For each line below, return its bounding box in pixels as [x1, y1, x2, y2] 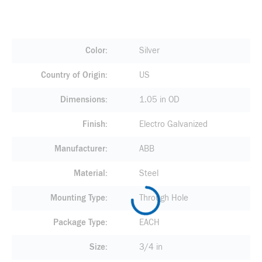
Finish [82, 119, 105, 129]
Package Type [53, 218, 105, 227]
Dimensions [60, 95, 105, 105]
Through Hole [139, 193, 188, 203]
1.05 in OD [139, 95, 180, 105]
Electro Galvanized [139, 119, 208, 129]
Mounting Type [50, 193, 105, 203]
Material [73, 168, 105, 178]
